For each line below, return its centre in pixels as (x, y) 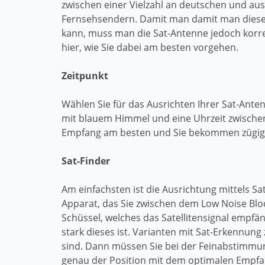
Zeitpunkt (85, 76)
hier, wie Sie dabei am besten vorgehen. (150, 47)
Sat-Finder (86, 161)
